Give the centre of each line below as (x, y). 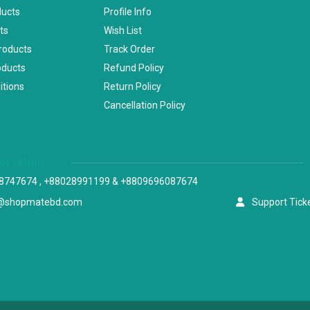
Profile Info (127, 12)
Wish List (122, 31)
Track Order (129, 49)
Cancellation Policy (144, 106)
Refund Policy (134, 68)
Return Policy (132, 87)
